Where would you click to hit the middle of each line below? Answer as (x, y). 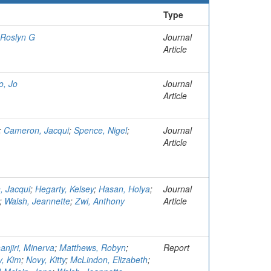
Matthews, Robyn (93, 247)
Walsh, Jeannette (37, 201)
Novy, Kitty (46, 260)
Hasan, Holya (124, 189)
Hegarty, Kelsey (64, 189)
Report (176, 247)
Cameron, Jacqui (36, 130)
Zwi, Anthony (100, 201)
